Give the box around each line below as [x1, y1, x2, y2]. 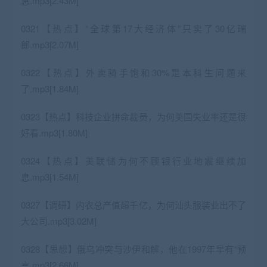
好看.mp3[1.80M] [21, 126, 88, 139]
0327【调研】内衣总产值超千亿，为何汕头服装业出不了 [21, 198, 246, 211]
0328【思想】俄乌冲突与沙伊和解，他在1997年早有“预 [21, 242, 246, 255]
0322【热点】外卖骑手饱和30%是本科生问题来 [21, 66, 246, 79]
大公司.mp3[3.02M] [21, 214, 97, 227]
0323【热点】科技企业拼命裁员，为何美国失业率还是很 [21, 110, 246, 123]
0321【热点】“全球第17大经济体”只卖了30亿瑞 [21, 21, 246, 35]
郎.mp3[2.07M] [21, 38, 79, 51]
